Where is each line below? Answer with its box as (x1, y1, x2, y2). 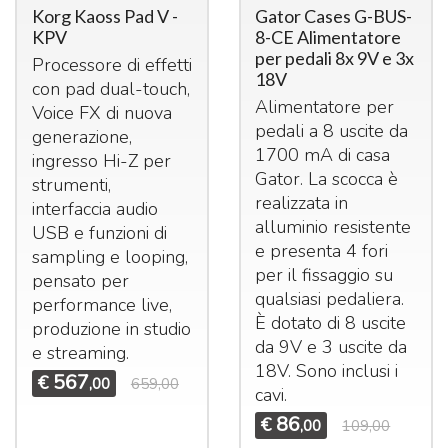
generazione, (31, 124, 132, 149)
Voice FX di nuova (31, 100, 172, 125)
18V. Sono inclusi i (255, 358, 399, 383)
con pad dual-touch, (31, 76, 190, 101)
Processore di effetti (31, 52, 192, 77)
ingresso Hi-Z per (31, 148, 171, 173)
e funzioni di (68, 220, 167, 245)
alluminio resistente (255, 214, 412, 239)
